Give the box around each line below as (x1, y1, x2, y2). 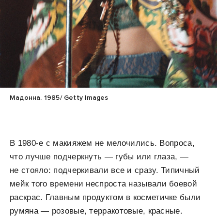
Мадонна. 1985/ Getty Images (10, 93, 108, 102)
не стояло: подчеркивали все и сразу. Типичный (10, 166, 200, 175)
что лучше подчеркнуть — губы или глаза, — (10, 152, 189, 162)
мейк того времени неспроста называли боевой (10, 179, 197, 189)
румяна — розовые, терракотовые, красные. (10, 206, 183, 216)
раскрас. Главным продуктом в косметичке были (10, 193, 201, 202)
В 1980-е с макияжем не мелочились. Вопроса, (10, 139, 195, 148)
